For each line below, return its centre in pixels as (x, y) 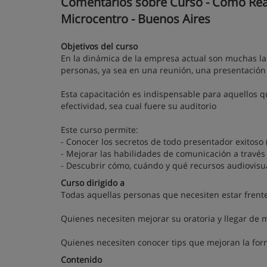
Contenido (81, 260)
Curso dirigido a (93, 183)
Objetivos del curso (99, 46)
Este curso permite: (100, 130)
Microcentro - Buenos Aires (136, 19)
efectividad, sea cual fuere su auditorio (139, 106)
